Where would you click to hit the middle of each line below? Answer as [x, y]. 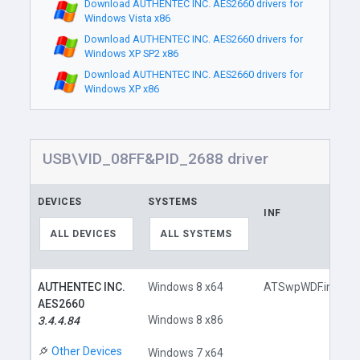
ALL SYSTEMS [196, 234]
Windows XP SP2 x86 [131, 53]
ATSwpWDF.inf [301, 287]
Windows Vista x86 [127, 18]
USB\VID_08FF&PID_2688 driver [156, 159]
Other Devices [87, 351]
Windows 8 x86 [186, 320]
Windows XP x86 [121, 89]
